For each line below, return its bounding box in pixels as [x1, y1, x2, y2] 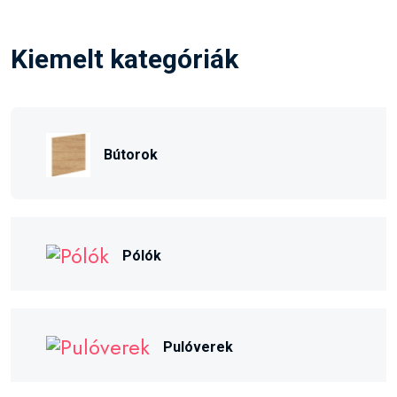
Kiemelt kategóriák [11, 43, 238, 74]
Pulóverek [163, 338, 233, 355]
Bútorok [104, 146, 158, 164]
